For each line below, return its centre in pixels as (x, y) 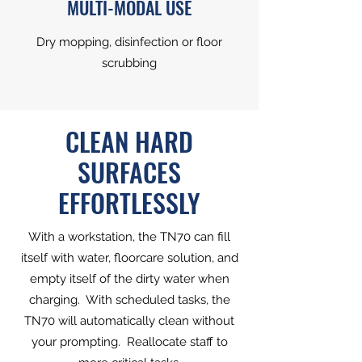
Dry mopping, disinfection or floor (129, 42)
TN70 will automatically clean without (129, 321)
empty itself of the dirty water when (129, 279)
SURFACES (129, 172)
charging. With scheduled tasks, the (129, 300)
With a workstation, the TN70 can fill (129, 237)
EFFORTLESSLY (129, 202)
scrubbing (129, 63)
